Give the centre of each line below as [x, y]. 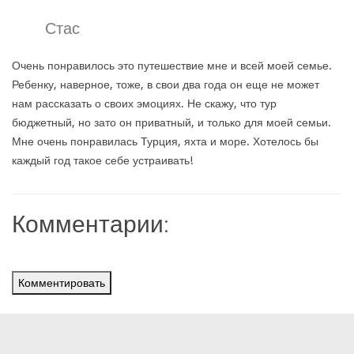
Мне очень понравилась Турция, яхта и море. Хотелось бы [165, 141]
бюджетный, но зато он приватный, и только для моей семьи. [171, 122]
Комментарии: [90, 223]
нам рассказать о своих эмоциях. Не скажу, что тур [144, 104]
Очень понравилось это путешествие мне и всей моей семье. [172, 66]
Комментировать [62, 283]
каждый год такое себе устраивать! [102, 160]
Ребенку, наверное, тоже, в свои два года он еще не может [166, 85]
